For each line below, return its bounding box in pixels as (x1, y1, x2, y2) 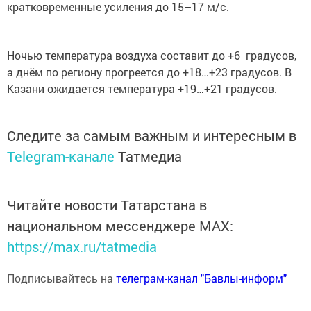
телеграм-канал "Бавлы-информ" (116, 271, 287, 286)
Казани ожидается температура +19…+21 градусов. (7, 81, 277, 96)
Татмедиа (118, 147, 182, 166)
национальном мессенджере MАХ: (7, 217, 233, 235)
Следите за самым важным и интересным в (7, 126, 296, 145)
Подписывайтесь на (7, 271, 116, 286)
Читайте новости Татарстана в (7, 196, 207, 215)
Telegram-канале (7, 147, 115, 166)
